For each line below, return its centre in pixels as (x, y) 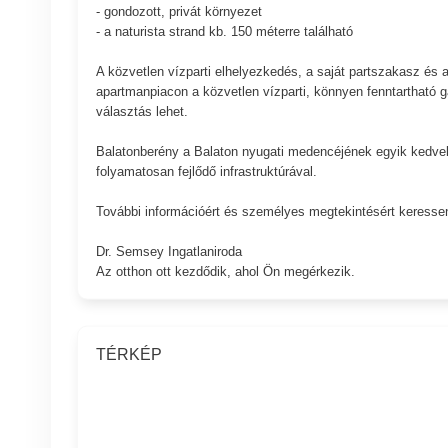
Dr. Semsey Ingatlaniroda (168, 251)
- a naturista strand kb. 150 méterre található (224, 31)
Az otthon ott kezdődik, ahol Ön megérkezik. (225, 271)
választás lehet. (141, 111)
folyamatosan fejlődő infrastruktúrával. (206, 171)
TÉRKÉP (128, 354)
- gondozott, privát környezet (178, 11)
